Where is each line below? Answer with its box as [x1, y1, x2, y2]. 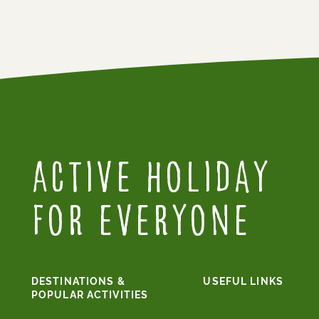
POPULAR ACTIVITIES [31, 288, 149, 300]
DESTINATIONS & [31, 275, 125, 287]
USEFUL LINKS [203, 275, 283, 287]
